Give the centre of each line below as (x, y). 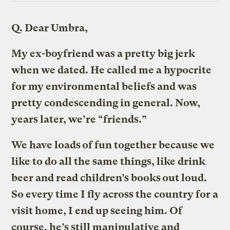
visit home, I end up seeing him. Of (97, 210)
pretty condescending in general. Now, (106, 103)
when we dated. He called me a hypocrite (112, 70)
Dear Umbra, (55, 28)
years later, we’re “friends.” (79, 119)
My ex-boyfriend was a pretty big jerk (103, 53)
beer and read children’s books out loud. (109, 178)
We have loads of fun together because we (113, 145)
